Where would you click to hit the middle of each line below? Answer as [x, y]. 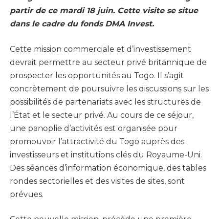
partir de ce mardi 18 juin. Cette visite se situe [104, 11]
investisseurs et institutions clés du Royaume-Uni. [106, 154]
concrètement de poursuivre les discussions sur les [109, 88]
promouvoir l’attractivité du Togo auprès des [97, 141]
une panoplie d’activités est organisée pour [94, 128]
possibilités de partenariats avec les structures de [105, 102]
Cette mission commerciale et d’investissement [100, 49]
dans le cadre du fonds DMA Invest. [82, 24]
